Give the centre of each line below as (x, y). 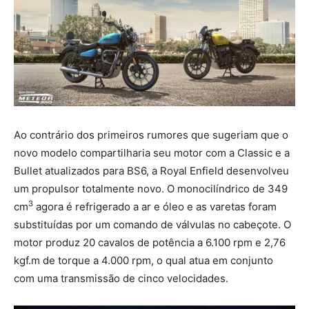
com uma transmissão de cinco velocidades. (121, 279)
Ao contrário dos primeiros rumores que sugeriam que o (151, 135)
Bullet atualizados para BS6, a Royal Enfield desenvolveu (151, 171)
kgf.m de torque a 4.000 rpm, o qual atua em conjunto (143, 261)
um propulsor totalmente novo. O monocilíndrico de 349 (151, 189)
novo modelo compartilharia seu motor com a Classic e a (152, 153)
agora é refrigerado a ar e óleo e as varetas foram (155, 207)
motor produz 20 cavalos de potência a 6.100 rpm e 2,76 (150, 243)
